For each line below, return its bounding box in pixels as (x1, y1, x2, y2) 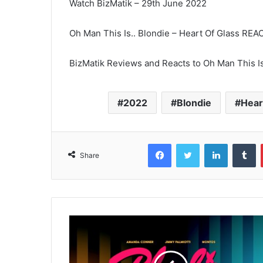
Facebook (171, 139, 207, 148)
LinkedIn (227, 139, 258, 148)
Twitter (199, 139, 225, 148)
